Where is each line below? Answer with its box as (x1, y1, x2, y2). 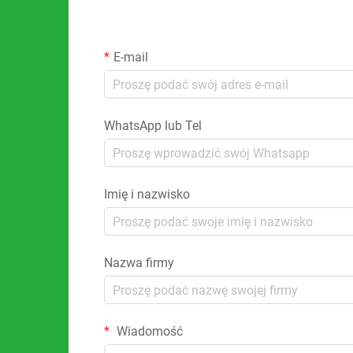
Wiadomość (113, 324, 183, 339)
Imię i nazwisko (104, 187, 190, 202)
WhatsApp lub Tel (104, 118, 202, 133)
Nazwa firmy (104, 255, 174, 270)
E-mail (113, 50, 148, 65)
